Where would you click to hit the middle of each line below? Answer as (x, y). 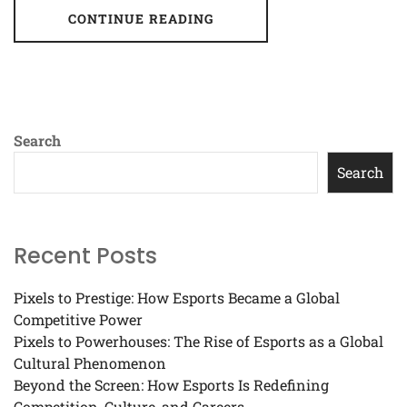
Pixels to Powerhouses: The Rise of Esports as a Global (199, 342)
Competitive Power (78, 320)
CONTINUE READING (141, 19)
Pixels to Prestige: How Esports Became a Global (177, 298)
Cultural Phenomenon (90, 363)
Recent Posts (85, 256)
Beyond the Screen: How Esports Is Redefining (171, 385)
